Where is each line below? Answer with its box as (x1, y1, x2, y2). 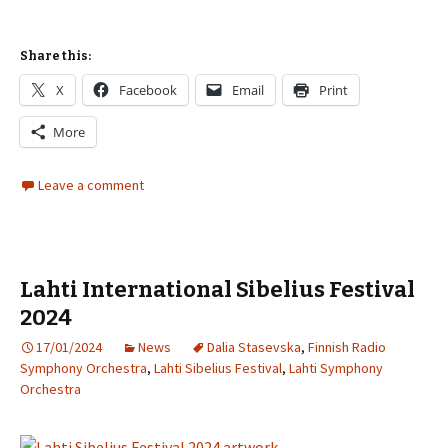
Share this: (20, 49, 91, 63)
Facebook (119, 81, 177, 99)
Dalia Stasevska (207, 338, 301, 356)
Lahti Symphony (289, 359, 383, 377)
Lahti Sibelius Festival (154, 359, 282, 377)
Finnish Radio (308, 338, 386, 356)
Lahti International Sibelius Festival (20, 276, 415, 303)
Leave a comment (38, 176, 144, 194)
